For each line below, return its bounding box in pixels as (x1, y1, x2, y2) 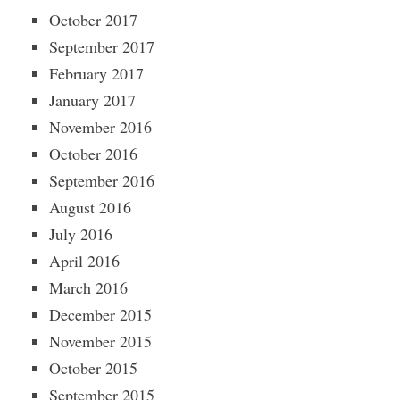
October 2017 (49, 9, 137, 30)
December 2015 (49, 304, 152, 325)
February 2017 (49, 62, 144, 84)
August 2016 (49, 196, 131, 218)
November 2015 (49, 330, 152, 352)
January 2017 (49, 89, 136, 111)
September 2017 (49, 36, 154, 57)
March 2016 (49, 277, 128, 298)
